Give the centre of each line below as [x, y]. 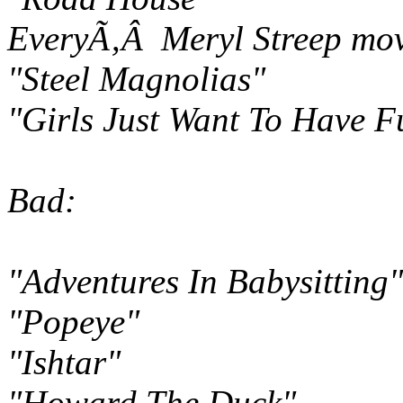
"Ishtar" [64, 363]
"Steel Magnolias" [136, 79]
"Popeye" [73, 322]
